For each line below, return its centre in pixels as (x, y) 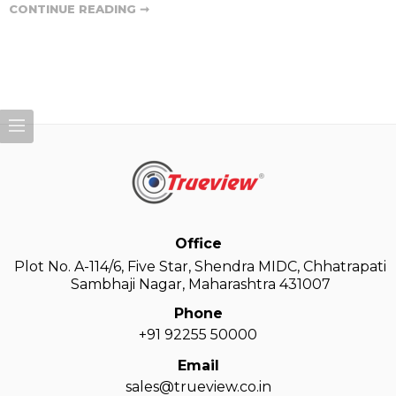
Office (198, 243)
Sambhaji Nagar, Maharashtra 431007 (200, 284)
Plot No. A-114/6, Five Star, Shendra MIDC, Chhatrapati (200, 266)
